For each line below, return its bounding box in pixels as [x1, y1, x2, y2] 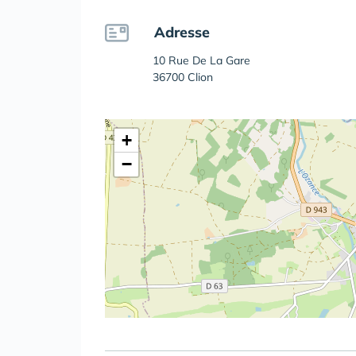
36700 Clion [153, 69, 213, 84]
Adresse [154, 22, 210, 41]
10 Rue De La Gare [153, 52, 250, 68]
